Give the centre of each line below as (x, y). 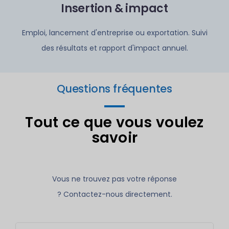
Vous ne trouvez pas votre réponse (114, 179)
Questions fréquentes (114, 89)
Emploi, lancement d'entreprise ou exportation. (106, 33)
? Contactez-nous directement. (114, 194)
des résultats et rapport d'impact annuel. (114, 48)
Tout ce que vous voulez (114, 122)
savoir (114, 138)
